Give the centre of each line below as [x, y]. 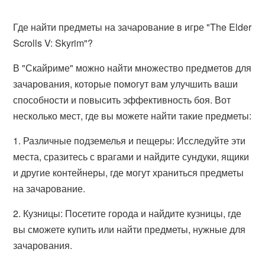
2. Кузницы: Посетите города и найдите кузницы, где [127, 213]
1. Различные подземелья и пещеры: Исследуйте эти [130, 140]
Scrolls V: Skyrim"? [53, 43]
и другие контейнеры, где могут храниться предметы [129, 172]
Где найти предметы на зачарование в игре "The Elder [132, 27]
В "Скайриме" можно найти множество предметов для [132, 68]
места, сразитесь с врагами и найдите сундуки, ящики [131, 156]
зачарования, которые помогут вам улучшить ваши [126, 84]
